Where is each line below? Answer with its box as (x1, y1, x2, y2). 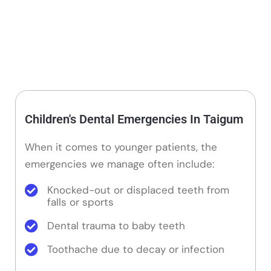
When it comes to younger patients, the (25, 140, 217, 154)
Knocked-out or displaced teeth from (47, 183, 229, 197)
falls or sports (47, 195, 114, 209)
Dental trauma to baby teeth (47, 218, 185, 232)
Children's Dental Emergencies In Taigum (25, 112, 243, 127)
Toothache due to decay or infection (47, 242, 224, 256)
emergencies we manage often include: (25, 157, 214, 171)
